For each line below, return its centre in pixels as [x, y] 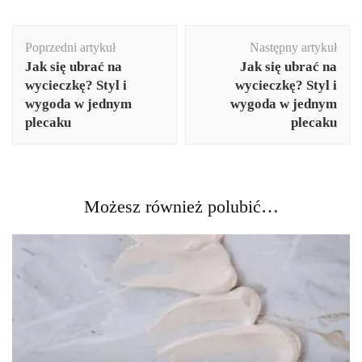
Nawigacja [55, 34]
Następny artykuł [293, 47]
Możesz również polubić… [181, 206]
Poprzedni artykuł [70, 47]
